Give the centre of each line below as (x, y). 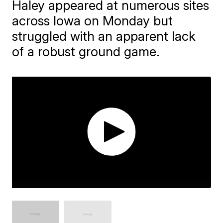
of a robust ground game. (86, 52)
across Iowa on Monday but (93, 21)
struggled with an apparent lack (104, 36)
